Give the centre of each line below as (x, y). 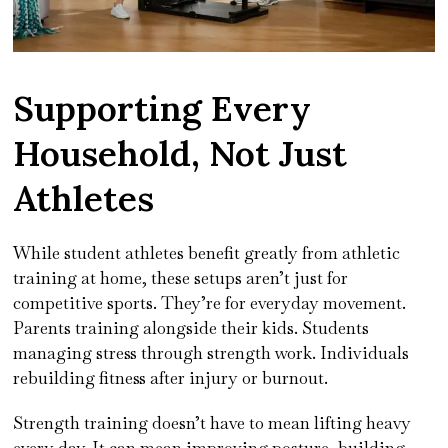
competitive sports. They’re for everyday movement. (210, 303)
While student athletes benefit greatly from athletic (207, 253)
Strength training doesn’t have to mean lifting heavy (212, 423)
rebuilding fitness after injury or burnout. (171, 378)
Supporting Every (162, 109)
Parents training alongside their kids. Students (191, 328)
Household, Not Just (180, 154)
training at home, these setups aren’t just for (181, 278)
